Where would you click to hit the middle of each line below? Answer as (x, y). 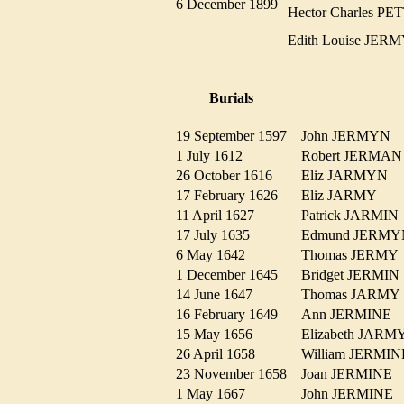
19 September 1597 (237, 136)
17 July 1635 (218, 235)
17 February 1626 (232, 196)
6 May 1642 (216, 255)
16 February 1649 (232, 315)
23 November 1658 (237, 374)
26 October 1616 (230, 176)
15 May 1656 (220, 335)
